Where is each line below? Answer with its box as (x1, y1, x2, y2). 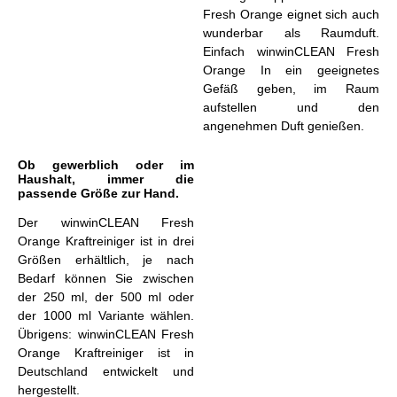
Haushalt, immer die (18, 171, 194, 186)
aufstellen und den (203, 99, 379, 114)
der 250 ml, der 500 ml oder (18, 289, 194, 304)
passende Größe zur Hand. (18, 185, 179, 200)
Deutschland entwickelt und (18, 363, 194, 378)
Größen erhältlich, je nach (18, 252, 194, 267)
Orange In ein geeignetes (203, 62, 379, 77)
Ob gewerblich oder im (18, 157, 194, 172)
